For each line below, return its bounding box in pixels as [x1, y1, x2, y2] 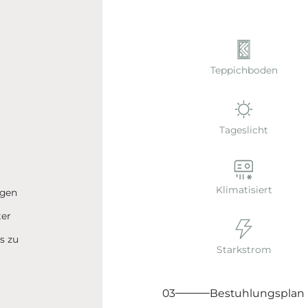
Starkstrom [216, 244, 272, 256]
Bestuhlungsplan [209, 286, 305, 300]
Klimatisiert [215, 184, 272, 196]
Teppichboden [210, 64, 278, 76]
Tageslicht [219, 124, 269, 135]
